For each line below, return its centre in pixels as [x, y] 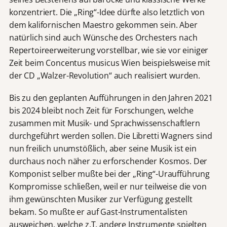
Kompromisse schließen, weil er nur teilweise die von [108, 187]
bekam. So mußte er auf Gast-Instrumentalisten [98, 212]
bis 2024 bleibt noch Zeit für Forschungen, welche [101, 111]
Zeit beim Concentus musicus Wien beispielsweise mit [109, 63]
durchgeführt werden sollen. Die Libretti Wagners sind [110, 136]
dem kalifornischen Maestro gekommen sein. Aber [103, 25]
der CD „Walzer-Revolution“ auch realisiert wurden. [104, 76]
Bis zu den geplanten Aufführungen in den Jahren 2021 [111, 98]
